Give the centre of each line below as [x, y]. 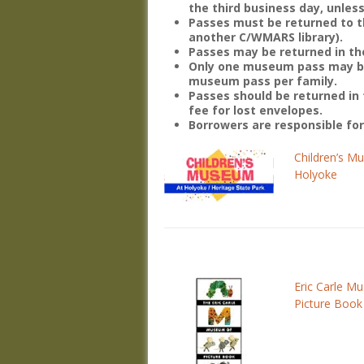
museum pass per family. [263, 81]
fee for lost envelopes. [256, 110]
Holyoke [315, 174]
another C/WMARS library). [266, 37]
